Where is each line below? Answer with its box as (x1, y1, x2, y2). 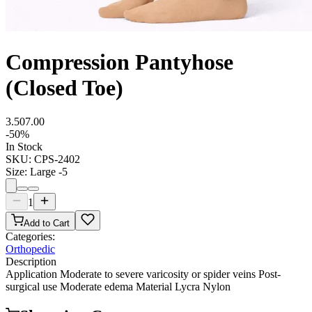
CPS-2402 (34, 153, 80, 166)
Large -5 (30, 166, 68, 178)
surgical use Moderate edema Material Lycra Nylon (6, 281, 231, 293)
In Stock (6, 141, 42, 153)
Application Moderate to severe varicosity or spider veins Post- (6, 268, 281, 281)
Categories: (6, 231, 55, 243)
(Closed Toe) (6, 75, 123, 100)
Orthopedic (6, 243, 55, 256)
